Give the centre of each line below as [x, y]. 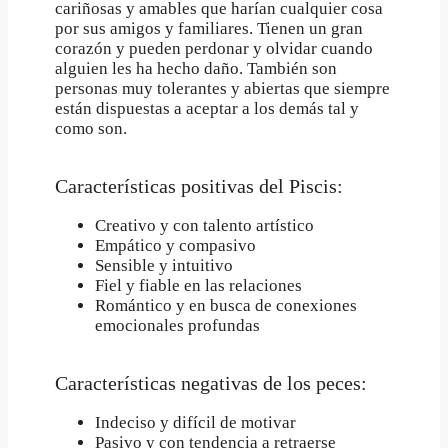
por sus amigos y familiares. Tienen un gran [209, 28]
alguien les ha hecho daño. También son [196, 68]
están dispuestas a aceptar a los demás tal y [207, 108]
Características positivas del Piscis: [199, 185]
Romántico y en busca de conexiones [226, 305]
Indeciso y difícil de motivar [195, 422]
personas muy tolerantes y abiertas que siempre [222, 88]
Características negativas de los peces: [211, 382]
